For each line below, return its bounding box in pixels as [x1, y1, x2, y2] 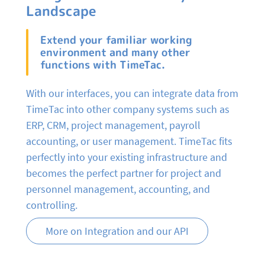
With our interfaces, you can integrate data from [26, 86, 238, 100]
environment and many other [40, 44, 190, 60]
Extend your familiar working [40, 32, 192, 47]
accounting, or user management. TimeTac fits [26, 134, 232, 148]
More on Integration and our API [46, 224, 189, 238]
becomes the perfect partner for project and [26, 166, 221, 180]
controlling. [26, 198, 77, 212]
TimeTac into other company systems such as [26, 102, 230, 116]
